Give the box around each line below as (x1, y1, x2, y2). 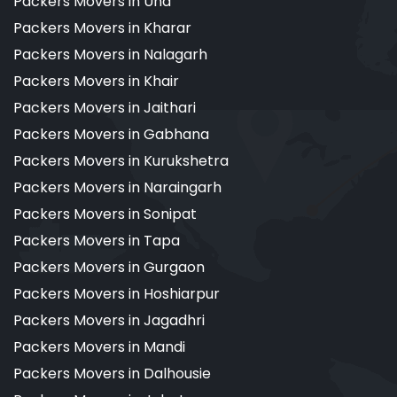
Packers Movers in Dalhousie (13, 363, 211, 385)
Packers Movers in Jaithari (13, 97, 196, 119)
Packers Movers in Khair (13, 71, 179, 92)
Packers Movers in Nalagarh (13, 44, 207, 66)
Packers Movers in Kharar (13, 18, 191, 39)
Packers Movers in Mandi (13, 337, 185, 358)
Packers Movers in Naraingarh (13, 177, 222, 198)
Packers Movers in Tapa (13, 230, 180, 252)
